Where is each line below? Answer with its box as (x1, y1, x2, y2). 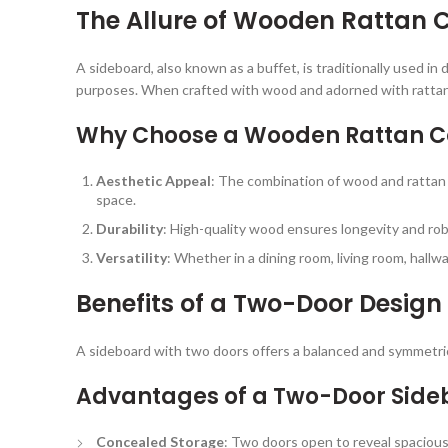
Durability (96, 219, 163, 237)
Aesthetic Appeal (96, 171, 211, 189)
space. (96, 190, 136, 208)
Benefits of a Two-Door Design (76, 286, 442, 320)
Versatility (96, 248, 167, 266)
